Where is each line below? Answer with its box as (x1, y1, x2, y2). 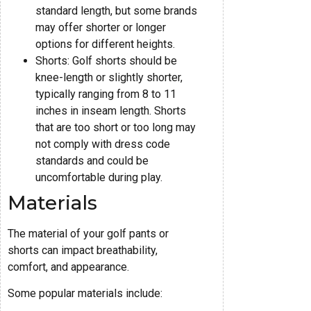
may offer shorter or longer (35, 20, 166, 34)
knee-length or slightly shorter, (35, 70, 183, 84)
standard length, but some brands (35, 3, 197, 17)
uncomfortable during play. (35, 170, 162, 184)
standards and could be (35, 153, 149, 167)
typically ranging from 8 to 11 (35, 87, 176, 101)
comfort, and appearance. (8, 260, 129, 274)
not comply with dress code (35, 137, 170, 151)
